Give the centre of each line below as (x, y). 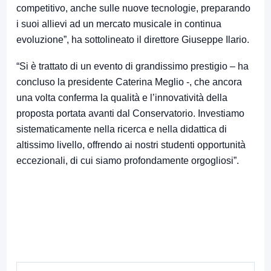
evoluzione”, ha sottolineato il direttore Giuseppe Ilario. (133, 40)
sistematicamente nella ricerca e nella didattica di (122, 129)
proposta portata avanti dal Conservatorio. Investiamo (130, 114)
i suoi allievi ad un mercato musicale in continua (119, 24)
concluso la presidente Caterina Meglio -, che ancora (129, 82)
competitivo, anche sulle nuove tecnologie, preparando (133, 8)
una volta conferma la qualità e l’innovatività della (122, 98)
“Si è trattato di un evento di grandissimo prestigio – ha (132, 67)
